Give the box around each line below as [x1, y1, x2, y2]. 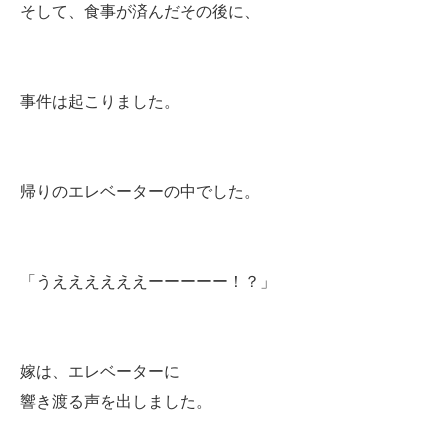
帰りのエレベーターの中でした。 [20, 183, 260, 200]
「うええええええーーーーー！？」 [20, 273, 276, 290]
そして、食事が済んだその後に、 [20, 3, 260, 20]
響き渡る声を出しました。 [20, 393, 212, 410]
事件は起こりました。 [20, 93, 180, 110]
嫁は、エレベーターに [20, 363, 180, 380]
